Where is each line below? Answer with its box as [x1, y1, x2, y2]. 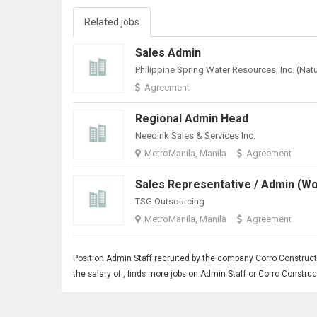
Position [73, 253, 106, 263]
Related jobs [84, 16, 139, 28]
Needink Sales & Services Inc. [135, 130, 256, 141]
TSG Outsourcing [135, 196, 205, 207]
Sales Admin [135, 46, 202, 59]
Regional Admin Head [135, 112, 249, 125]
